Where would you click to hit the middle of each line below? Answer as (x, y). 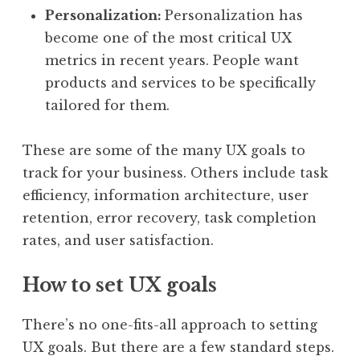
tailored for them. (109, 105)
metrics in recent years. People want (172, 60)
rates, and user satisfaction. (120, 240)
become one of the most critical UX (168, 37)
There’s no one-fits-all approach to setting (170, 324)
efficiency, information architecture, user (166, 195)
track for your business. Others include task (175, 172)
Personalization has (234, 15)
